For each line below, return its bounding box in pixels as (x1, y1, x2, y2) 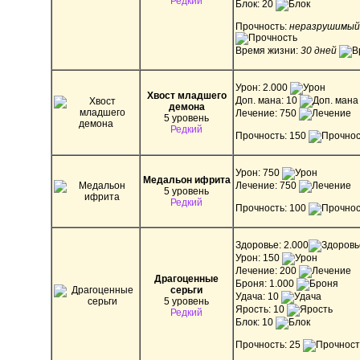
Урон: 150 (235, 252, 282, 264)
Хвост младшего (146, 89, 227, 101)
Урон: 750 (235, 166, 282, 178)
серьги (170, 284, 202, 296)
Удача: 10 (235, 290, 281, 302)
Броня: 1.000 (235, 277, 297, 289)
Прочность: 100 (235, 202, 309, 214)
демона (168, 100, 205, 112)
